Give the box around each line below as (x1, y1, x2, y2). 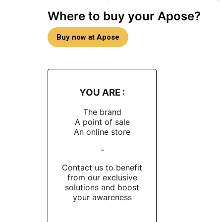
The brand (83, 107, 121, 117)
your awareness (72, 192, 132, 203)
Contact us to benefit (62, 163, 142, 173)
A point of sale (74, 117, 130, 127)
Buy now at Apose (56, 33, 119, 42)
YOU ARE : (79, 86, 125, 98)
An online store (74, 127, 130, 137)
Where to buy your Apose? (48, 9, 201, 23)
